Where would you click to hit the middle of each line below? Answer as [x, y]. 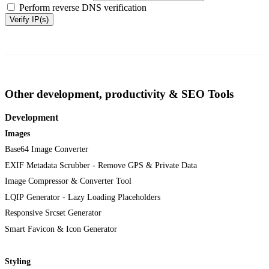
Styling [18, 261]
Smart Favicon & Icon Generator [61, 229]
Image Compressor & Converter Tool [68, 181]
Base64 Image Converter [47, 150]
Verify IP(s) [29, 19]
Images [17, 133]
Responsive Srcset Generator [53, 213]
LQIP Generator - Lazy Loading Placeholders [83, 197]
